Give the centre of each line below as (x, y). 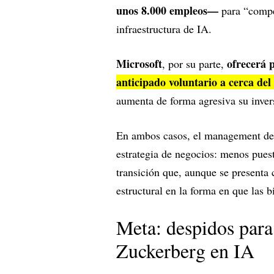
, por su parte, (194, 64)
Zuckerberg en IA (185, 251)
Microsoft (139, 64)
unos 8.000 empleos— (167, 11)
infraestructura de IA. (166, 29)
